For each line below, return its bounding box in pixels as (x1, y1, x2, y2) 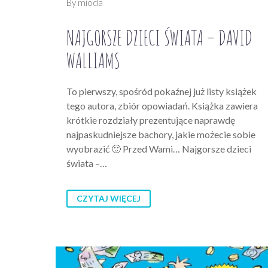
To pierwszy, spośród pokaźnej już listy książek (66, 85, 257, 97)
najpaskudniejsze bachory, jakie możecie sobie (66, 128, 255, 140)
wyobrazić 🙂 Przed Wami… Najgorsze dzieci (66, 142, 251, 154)
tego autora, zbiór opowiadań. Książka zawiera (66, 99, 258, 111)
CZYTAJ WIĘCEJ (77, 193, 141, 203)
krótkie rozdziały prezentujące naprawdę (66, 114, 235, 126)
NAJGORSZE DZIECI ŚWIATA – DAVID (66, 24, 252, 50)
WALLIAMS (66, 47, 120, 73)
